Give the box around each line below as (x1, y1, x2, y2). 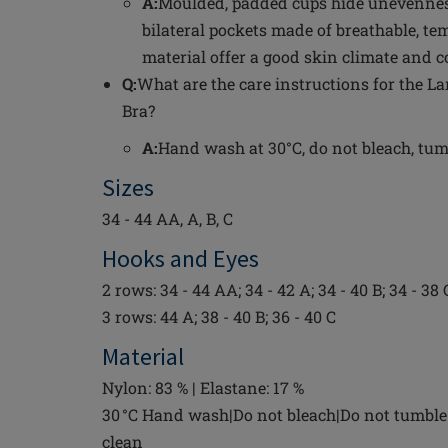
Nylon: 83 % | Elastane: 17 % (102, 377, 304, 398)
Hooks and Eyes (102, 243, 259, 274)
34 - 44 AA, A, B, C (102, 208, 233, 229)
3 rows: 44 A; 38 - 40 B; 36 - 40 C (102, 306, 336, 327)
